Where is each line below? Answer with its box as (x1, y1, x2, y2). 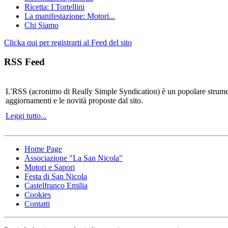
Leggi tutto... (6, 111, 47, 120)
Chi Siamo (24, 20, 59, 30)
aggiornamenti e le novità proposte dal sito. (6, 96, 143, 105)
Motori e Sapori (24, 162, 75, 172)
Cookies (24, 190, 51, 199)
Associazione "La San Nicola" (24, 153, 123, 162)
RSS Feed (4, 56, 45, 68)
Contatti (24, 199, 50, 208)
